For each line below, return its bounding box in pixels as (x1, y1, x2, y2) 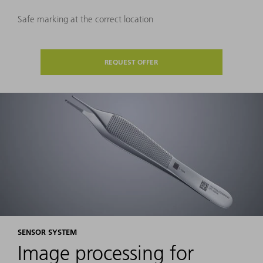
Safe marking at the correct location (18, 14, 153, 25)
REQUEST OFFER (104, 58, 159, 67)
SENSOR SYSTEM (18, 227, 77, 237)
